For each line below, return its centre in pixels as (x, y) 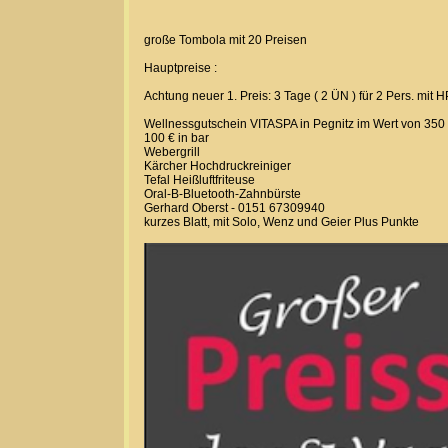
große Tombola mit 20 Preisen (225, 40)
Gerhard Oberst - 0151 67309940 (234, 208)
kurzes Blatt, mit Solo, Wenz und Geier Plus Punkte (281, 222)
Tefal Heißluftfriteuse (199, 180)
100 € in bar (176, 138)
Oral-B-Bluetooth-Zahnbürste (222, 194)
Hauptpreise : (180, 68)
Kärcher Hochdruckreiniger (217, 166)
